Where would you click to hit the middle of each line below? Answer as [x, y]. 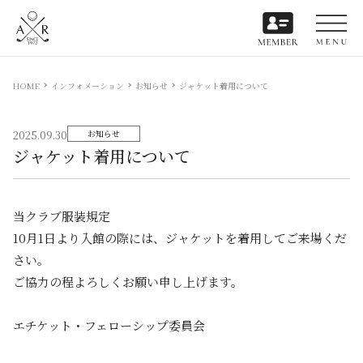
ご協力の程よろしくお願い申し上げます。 [128, 282]
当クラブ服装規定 [62, 216]
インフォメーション [88, 85]
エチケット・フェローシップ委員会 [109, 325]
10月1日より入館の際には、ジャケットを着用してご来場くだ [180, 238]
